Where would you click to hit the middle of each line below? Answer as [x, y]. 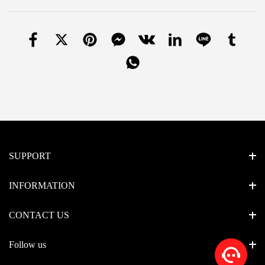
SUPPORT [30, 156]
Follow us [28, 244]
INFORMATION [42, 185]
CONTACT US [39, 215]
